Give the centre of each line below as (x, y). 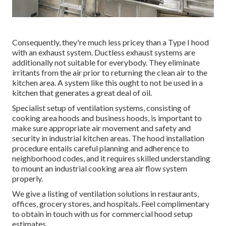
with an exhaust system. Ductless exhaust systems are (104, 52)
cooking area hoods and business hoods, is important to (107, 118)
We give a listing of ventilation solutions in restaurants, (105, 194)
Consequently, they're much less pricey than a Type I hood (110, 42)
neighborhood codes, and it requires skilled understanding (111, 158)
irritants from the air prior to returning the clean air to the (110, 73)
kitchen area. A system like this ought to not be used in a (107, 83)
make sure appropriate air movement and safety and (101, 128)
